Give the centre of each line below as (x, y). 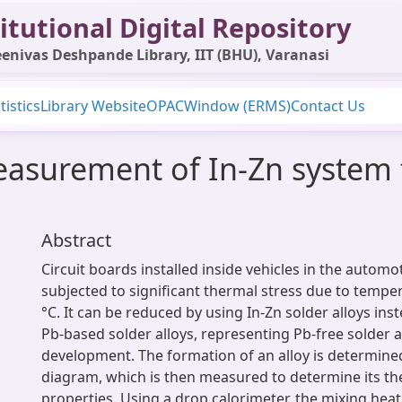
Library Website (93, 106)
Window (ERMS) (237, 106)
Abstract (76, 240)
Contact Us (328, 106)
